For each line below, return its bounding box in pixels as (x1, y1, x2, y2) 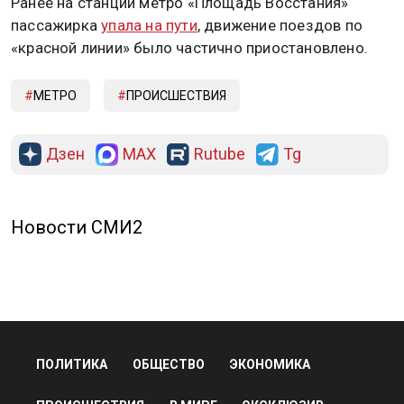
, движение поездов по (197, 15, 363, 34)
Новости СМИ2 (11, 216, 142, 238)
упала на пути (101, 15, 197, 34)
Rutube (194, 143, 245, 163)
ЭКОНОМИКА (230, 356, 310, 372)
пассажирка (11, 15, 102, 34)
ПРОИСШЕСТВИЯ (126, 87, 226, 103)
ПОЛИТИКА (36, 356, 107, 372)
